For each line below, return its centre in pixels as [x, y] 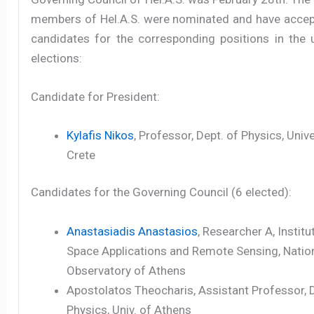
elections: [57, 58]
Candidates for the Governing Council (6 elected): [162, 192]
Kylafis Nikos [101, 135]
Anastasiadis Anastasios [132, 231]
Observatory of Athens [127, 270]
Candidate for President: [96, 96]
